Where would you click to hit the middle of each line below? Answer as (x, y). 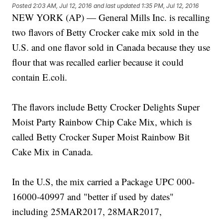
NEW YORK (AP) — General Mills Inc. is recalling (111, 17)
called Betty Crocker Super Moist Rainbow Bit (101, 137)
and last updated (117, 6)
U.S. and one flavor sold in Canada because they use (111, 47)
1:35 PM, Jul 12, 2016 (170, 6)
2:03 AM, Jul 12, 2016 (62, 6)
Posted (23, 6)
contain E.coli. (40, 77)
